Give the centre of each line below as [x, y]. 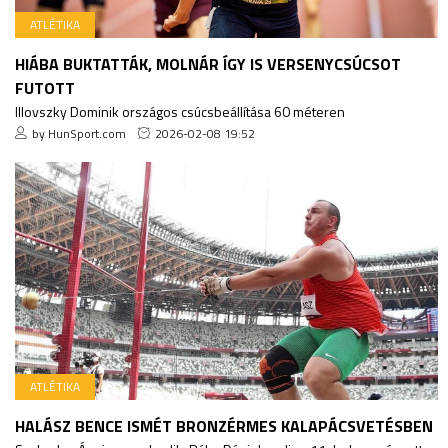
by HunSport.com [79, 133]
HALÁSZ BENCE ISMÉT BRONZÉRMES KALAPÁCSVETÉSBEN [224, 425]
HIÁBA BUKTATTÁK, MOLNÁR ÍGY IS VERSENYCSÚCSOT [208, 63]
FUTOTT [45, 87]
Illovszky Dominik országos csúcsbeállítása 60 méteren [180, 111]
